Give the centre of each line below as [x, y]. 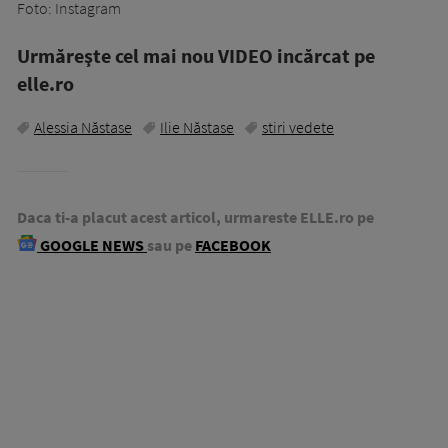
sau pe [169, 244]
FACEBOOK [233, 244]
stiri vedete [298, 126]
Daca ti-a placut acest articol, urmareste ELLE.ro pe [195, 216]
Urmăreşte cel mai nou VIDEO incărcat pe [196, 55]
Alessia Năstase [83, 126]
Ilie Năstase [197, 126]
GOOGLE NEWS [92, 244]
